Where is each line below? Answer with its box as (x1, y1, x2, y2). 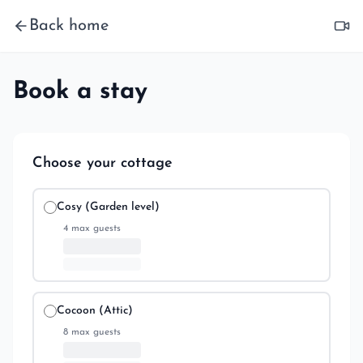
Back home (29, 18, 109, 34)
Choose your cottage (32, 156, 173, 171)
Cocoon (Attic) (57, 305, 133, 317)
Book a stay (13, 79, 147, 105)
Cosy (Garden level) (57, 201, 160, 213)
